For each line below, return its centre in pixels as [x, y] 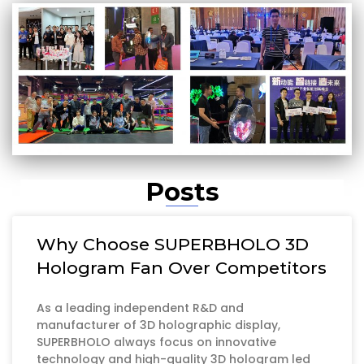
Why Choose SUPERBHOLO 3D [173, 244]
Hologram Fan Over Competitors [182, 267]
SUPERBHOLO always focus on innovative [156, 342]
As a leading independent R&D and [140, 308]
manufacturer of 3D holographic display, [158, 325]
